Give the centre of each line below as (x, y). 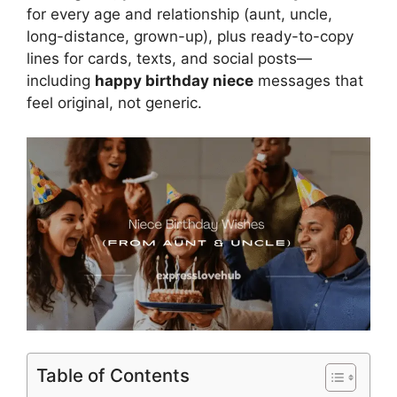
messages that (308, 81)
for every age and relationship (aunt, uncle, (179, 15)
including (61, 81)
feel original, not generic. (114, 103)
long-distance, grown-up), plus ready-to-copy (190, 37)
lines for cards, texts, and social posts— (169, 59)
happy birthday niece (174, 81)
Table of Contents (113, 376)
